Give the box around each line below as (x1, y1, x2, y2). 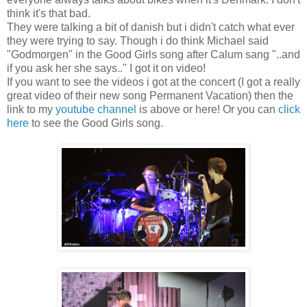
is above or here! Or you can (139, 103, 278, 115)
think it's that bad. (7, 7, 90, 19)
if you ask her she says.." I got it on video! (7, 62, 206, 74)
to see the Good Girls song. (29, 116, 163, 129)
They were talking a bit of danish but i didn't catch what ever (7, 21, 295, 33)
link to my (7, 103, 53, 115)
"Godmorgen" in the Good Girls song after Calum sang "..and (7, 48, 300, 60)
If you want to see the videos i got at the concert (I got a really (7, 75, 300, 88)
